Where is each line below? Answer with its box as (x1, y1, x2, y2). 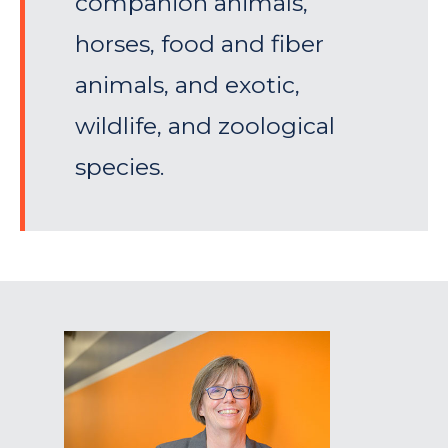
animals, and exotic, (75, 71, 300, 100)
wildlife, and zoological (75, 112, 335, 141)
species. (75, 153, 164, 182)
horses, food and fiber (75, 30, 324, 59)
